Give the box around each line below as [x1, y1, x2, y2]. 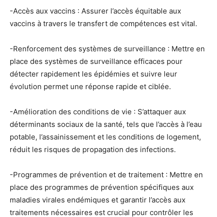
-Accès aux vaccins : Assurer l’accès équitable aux [10, 6, 181, 16]
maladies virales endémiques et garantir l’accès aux [10, 195, 186, 205]
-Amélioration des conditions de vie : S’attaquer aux [10, 107, 186, 117]
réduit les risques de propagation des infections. [10, 145, 176, 155]
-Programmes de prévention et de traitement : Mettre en [10, 170, 203, 180]
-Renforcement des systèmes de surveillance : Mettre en [10, 44, 205, 54]
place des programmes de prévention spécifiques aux [10, 183, 194, 192]
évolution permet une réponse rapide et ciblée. [10, 82, 171, 92]
